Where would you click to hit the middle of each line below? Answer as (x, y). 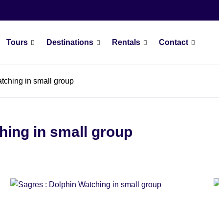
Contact (173, 42)
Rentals (126, 42)
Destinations (70, 42)
